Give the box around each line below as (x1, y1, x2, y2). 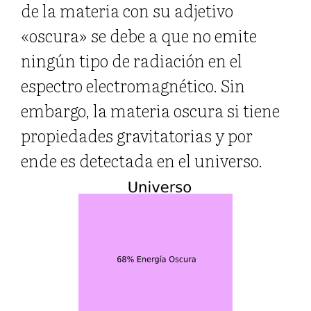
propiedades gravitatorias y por (21, 123, 253, 148)
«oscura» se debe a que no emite (21, 23, 257, 48)
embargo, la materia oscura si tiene (21, 98, 280, 123)
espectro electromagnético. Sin (21, 73, 245, 98)
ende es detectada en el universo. (21, 148, 262, 173)
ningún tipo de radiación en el (21, 48, 242, 73)
